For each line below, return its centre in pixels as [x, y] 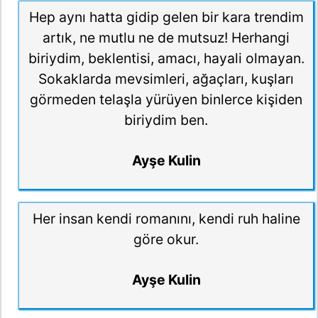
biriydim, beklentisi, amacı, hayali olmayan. [166, 59]
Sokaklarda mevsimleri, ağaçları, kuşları [166, 79]
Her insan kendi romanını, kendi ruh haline [166, 219]
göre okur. [166, 240]
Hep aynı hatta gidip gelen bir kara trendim [166, 17]
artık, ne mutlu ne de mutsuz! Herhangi [166, 38]
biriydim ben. [166, 120]
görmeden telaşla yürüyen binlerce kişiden [166, 100]
